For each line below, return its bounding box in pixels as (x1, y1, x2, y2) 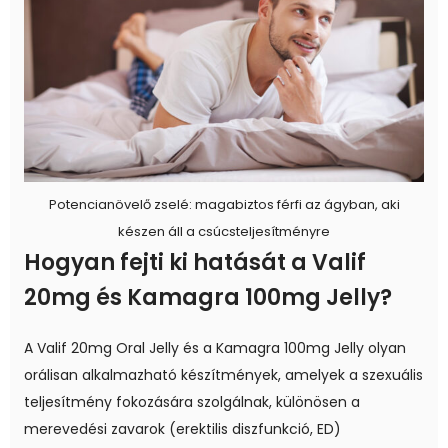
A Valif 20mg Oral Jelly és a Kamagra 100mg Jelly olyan (24, 338, 406, 359)
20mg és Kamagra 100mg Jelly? (24, 282, 392, 314)
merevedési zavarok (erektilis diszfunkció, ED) (24, 419, 341, 440)
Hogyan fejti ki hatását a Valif (24, 247, 366, 279)
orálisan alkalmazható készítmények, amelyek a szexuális (24, 365, 423, 386)
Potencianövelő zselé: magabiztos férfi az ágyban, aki (48, 195, 400, 215)
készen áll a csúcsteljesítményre (118, 222, 330, 242)
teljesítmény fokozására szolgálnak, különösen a (24, 392, 360, 413)
